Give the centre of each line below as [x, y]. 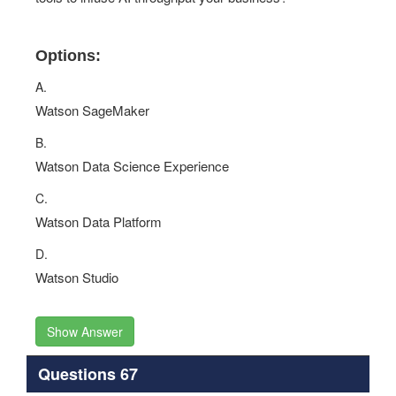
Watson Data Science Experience [132, 166]
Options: [68, 56]
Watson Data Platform [99, 221]
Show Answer [85, 331]
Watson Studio [77, 277]
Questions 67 [88, 373]
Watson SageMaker [92, 110]
